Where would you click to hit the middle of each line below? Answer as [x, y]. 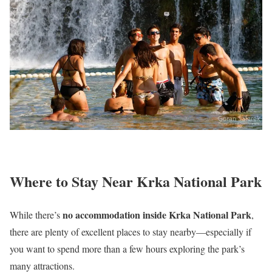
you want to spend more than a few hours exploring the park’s [127, 248]
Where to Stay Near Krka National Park [136, 181]
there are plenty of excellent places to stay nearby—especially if [131, 231]
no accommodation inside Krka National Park [157, 214]
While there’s [36, 214]
